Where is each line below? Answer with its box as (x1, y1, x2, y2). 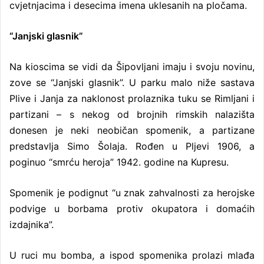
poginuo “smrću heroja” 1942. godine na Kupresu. (9, 156, 229, 168)
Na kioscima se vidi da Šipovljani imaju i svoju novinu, (9, 60, 255, 72)
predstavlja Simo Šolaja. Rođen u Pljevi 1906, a (9, 140, 255, 152)
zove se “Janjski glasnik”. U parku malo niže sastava (9, 76, 255, 88)
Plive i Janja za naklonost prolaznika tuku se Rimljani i (9, 92, 255, 104)
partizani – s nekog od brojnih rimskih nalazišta (9, 108, 255, 120)
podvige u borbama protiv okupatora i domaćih (9, 202, 255, 214)
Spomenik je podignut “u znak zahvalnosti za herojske (9, 186, 255, 199)
